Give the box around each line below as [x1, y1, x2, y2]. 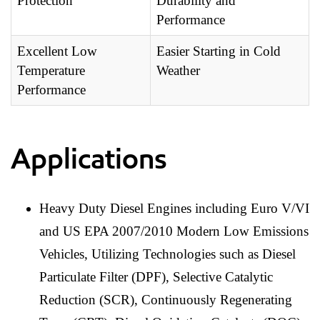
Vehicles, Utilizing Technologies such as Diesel [39, 246, 296, 262]
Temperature [17, 63, 85, 79]
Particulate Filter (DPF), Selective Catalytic [39, 269, 273, 285]
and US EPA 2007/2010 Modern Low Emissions [39, 224, 309, 239]
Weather [156, 63, 200, 79]
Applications [11, 141, 167, 176]
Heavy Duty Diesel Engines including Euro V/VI [39, 201, 309, 216]
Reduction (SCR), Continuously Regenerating [39, 292, 292, 308]
